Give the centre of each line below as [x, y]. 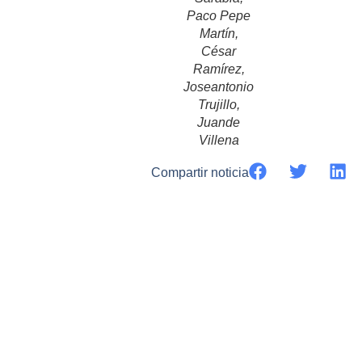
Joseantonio [219, 86]
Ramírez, [219, 69]
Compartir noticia [200, 172]
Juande [219, 122]
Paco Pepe [219, 15]
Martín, [219, 33]
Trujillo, [219, 104]
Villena [219, 140]
